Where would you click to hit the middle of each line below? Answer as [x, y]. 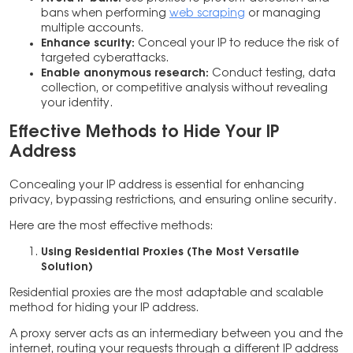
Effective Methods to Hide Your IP [144, 132]
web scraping [207, 14]
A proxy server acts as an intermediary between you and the [176, 334]
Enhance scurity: [89, 44]
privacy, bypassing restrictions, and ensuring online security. [175, 201]
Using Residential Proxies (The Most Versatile [170, 253]
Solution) [67, 268]
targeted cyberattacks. [105, 59]
